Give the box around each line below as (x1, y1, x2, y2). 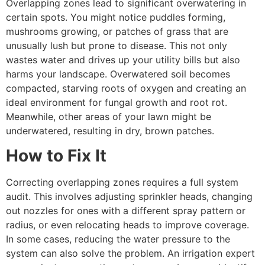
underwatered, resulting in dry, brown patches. (6, 124, 214, 137)
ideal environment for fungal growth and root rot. (6, 96, 227, 108)
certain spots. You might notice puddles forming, (6, 11, 225, 23)
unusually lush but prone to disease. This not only (6, 39, 227, 51)
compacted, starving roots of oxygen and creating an (6, 82, 246, 94)
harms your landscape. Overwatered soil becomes (6, 67, 230, 80)
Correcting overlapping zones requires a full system (6, 176, 238, 189)
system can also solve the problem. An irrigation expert (6, 247, 255, 260)
